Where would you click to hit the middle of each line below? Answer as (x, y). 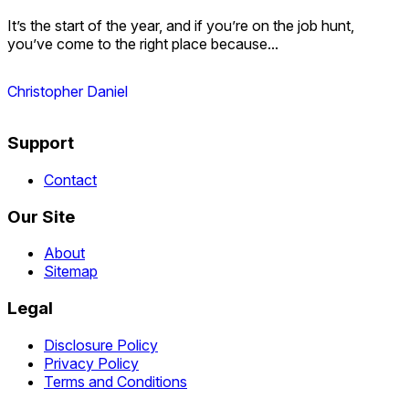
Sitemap (71, 272)
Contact (70, 179)
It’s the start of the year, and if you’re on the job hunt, (181, 26)
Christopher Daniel (68, 92)
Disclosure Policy (101, 345)
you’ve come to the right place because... (143, 44)
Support (41, 143)
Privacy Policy (91, 363)
